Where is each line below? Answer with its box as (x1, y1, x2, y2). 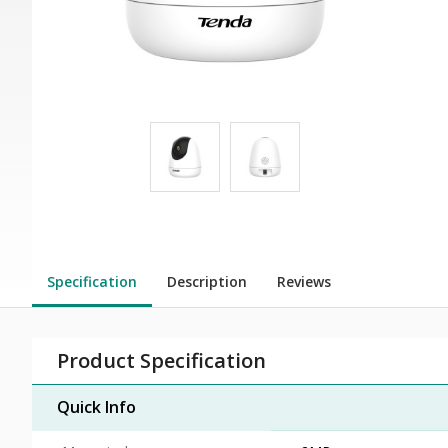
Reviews (277, 271, 331, 291)
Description (167, 271, 247, 291)
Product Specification (57, 346, 266, 374)
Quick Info (57, 395, 136, 418)
